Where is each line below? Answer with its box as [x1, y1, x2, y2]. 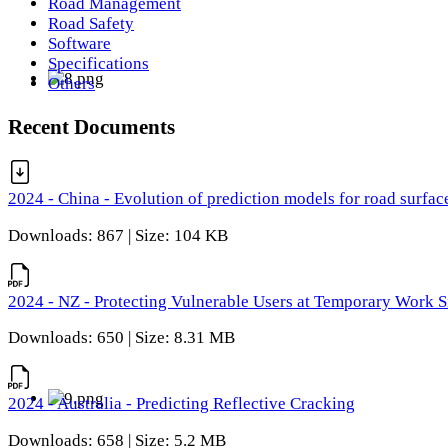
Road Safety [48, 14, 134, 34]
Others [48, 74, 95, 94]
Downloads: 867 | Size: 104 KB [8, 225, 228, 245]
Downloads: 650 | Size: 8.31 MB [8, 328, 235, 348]
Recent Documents [8, 115, 175, 139]
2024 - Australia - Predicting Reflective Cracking [8, 394, 355, 414]
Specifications [48, 54, 149, 74]
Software [48, 34, 111, 54]
